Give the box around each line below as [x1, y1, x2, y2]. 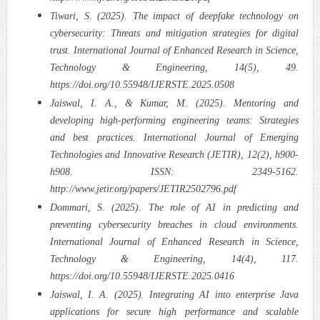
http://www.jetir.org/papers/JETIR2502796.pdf [49, 183, 236, 194]
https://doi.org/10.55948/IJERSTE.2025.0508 [49, 79, 234, 90]
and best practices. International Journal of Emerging [49, 131, 299, 143]
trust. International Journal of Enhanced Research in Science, [49, 44, 299, 56]
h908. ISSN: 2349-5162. [49, 166, 299, 177]
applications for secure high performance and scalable [49, 306, 299, 317]
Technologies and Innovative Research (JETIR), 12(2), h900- [49, 149, 299, 160]
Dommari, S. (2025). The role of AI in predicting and [49, 201, 299, 213]
